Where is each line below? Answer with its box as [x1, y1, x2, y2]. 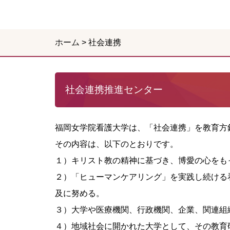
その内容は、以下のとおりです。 [55, 140, 178, 149]
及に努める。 [55, 189, 104, 198]
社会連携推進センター [65, 84, 163, 95]
